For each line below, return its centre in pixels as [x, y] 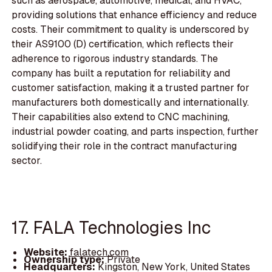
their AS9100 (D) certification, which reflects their [123, 44]
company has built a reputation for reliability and [121, 73]
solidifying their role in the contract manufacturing [124, 146]
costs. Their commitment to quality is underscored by [131, 29]
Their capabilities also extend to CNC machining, [121, 117]
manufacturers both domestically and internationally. [131, 102]
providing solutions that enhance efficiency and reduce [134, 15]
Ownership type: [65, 260]
